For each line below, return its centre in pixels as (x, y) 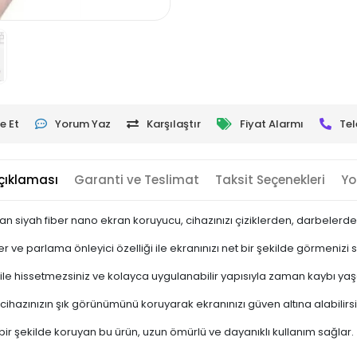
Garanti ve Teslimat (137, 179)
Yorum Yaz (82, 124)
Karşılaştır (173, 124)
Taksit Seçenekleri (271, 179)
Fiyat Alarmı (271, 124)
